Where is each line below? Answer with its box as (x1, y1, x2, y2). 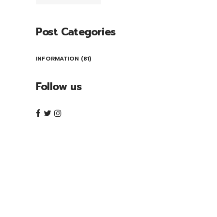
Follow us (36, 78, 82, 94)
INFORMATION (36, 54, 79, 63)
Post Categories (36, 24, 116, 40)
